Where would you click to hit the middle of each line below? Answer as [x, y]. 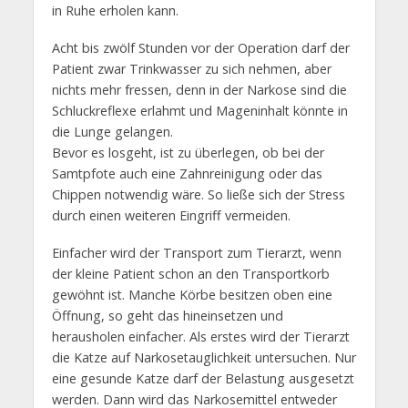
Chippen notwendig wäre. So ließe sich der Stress [198, 195]
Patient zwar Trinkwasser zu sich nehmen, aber [191, 69]
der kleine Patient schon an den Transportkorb [190, 274]
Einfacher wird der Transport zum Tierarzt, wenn [196, 253]
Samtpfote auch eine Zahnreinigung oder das [187, 174]
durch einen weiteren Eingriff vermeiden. [171, 216]
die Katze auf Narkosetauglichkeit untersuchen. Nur [204, 358]
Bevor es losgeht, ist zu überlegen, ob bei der [188, 153]
